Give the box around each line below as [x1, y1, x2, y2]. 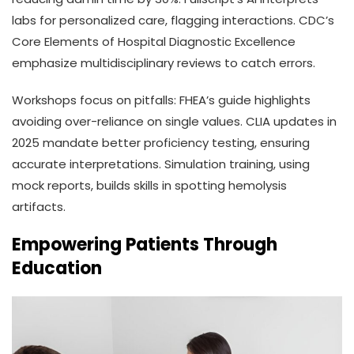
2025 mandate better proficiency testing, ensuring [12, 134, 310, 152]
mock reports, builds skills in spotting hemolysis [12, 177, 287, 194]
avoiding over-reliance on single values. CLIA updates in [12, 113, 337, 130]
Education [12, 256, 102, 281]
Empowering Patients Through [12, 232, 277, 258]
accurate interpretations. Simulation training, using [12, 156, 310, 173]
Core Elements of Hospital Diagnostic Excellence [12, 33, 296, 51]
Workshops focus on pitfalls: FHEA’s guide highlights [12, 92, 311, 109]
